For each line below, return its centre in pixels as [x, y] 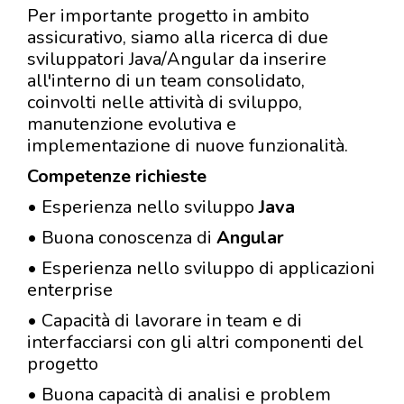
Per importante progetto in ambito [168, 16]
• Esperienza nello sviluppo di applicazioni [201, 268]
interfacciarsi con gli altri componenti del [195, 342]
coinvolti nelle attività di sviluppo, [165, 102]
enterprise [70, 290]
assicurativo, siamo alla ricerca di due [178, 37]
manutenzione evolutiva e [132, 124]
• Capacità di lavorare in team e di [165, 321]
